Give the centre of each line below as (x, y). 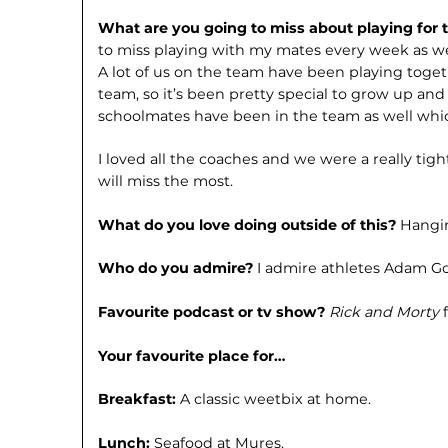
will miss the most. (166, 181)
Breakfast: (139, 399)
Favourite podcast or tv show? (214, 311)
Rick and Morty (386, 311)
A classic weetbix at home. (276, 399)
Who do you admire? (178, 268)
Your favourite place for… (192, 355)
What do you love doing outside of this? (249, 224)
